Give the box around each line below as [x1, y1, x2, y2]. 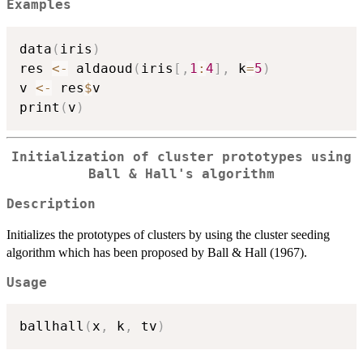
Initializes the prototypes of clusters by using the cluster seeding [6, 227, 330, 241]
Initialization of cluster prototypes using [11, 149, 352, 164]
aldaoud [68, 61, 133, 77]
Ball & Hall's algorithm [88, 166, 275, 181]
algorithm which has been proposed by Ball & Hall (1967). [6, 245, 307, 259]
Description [6, 196, 96, 211]
